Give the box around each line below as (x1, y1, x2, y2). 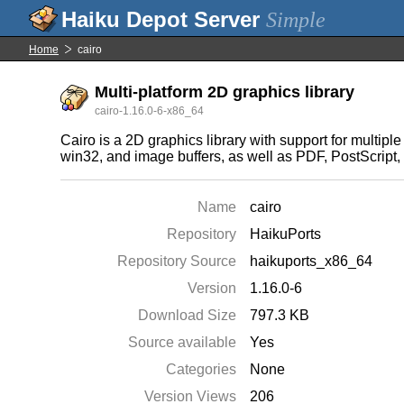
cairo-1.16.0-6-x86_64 (95, 105, 205, 117)
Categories (166, 362, 237, 377)
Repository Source (117, 253, 237, 269)
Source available (128, 335, 237, 350)
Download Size (138, 308, 237, 323)
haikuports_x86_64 (250, 253, 373, 269)
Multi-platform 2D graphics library (95, 83, 355, 101)
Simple (266, 8, 326, 32)
